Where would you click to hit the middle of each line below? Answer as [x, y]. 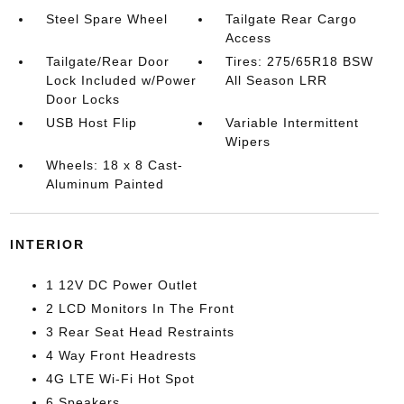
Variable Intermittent [293, 123]
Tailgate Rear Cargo [292, 19]
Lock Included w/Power [121, 80]
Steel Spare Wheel [106, 19]
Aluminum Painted [105, 184]
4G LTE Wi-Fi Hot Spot [120, 379]
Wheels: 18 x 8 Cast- [114, 165]
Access [249, 38]
